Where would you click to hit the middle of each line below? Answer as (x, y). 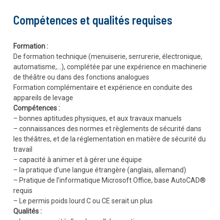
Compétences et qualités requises (93, 20)
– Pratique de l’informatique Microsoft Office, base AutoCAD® (109, 180)
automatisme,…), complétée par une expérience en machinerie (110, 67)
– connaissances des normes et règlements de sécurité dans (107, 129)
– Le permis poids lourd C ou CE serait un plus (83, 201)
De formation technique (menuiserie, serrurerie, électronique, (108, 56)
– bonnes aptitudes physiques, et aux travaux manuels (97, 118)
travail (23, 149)
